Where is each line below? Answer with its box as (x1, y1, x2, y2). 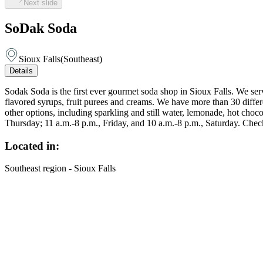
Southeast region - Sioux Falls (5, 163, 116, 174)
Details (9, 66, 33, 75)
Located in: (5, 139, 59, 152)
